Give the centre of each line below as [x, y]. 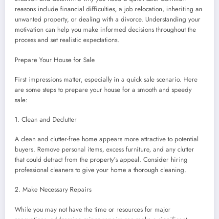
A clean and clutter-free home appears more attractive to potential [107, 139]
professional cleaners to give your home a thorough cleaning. [100, 170]
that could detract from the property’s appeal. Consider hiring [101, 160]
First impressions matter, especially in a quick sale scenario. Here [106, 79]
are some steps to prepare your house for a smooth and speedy [103, 89]
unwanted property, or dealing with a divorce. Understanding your [108, 20]
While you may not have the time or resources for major [93, 209]
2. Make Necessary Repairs [53, 190]
